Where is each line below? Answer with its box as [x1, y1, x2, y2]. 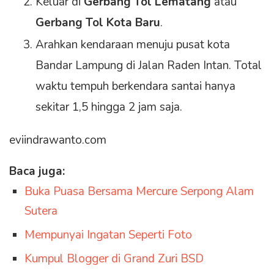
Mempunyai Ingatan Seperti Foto [24, 227, 192, 243]
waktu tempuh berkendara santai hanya [35, 78, 235, 95]
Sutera [24, 203, 57, 220]
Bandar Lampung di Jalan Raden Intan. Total [35, 57, 262, 74]
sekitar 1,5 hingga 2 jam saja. [35, 99, 182, 116]
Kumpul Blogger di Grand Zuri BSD [24, 251, 204, 267]
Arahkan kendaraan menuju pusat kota [35, 37, 230, 53]
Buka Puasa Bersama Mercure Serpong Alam [24, 183, 254, 200]
